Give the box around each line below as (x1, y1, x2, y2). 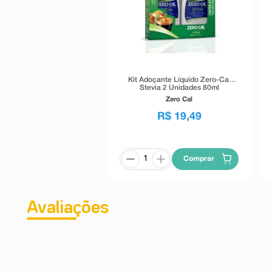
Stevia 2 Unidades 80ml (139, 84, 219, 91)
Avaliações (27, 200, 109, 216)
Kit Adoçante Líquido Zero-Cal (127, 76, 231, 83)
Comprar (183, 155, 214, 162)
